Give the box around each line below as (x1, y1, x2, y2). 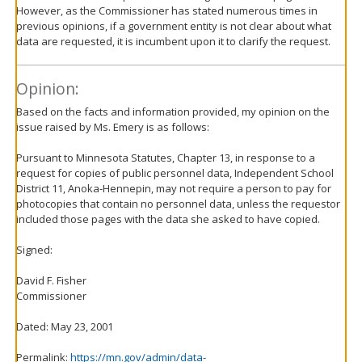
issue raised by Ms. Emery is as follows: (16, 119, 209, 134)
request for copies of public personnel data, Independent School (16, 165, 334, 180)
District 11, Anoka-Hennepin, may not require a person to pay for (16, 180, 331, 196)
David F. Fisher (16, 272, 86, 288)
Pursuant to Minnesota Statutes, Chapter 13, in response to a (16, 149, 315, 165)
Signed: (16, 242, 53, 257)
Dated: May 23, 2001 (16, 318, 113, 334)
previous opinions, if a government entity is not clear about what (16, 19, 331, 33)
